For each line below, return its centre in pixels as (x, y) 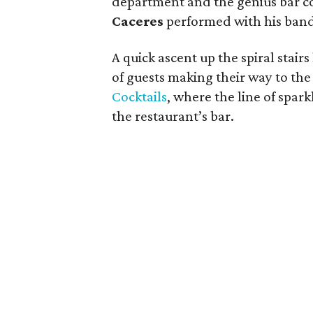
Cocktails (140, 96)
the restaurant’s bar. (173, 116)
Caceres (139, 21)
